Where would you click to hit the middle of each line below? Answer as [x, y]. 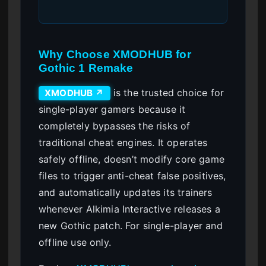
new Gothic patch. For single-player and [131, 225]
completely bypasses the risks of [115, 126]
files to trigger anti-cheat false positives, [132, 175]
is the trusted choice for [167, 92]
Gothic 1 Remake [86, 68]
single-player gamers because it [112, 109]
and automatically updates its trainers [126, 192]
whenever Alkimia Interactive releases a [129, 209]
